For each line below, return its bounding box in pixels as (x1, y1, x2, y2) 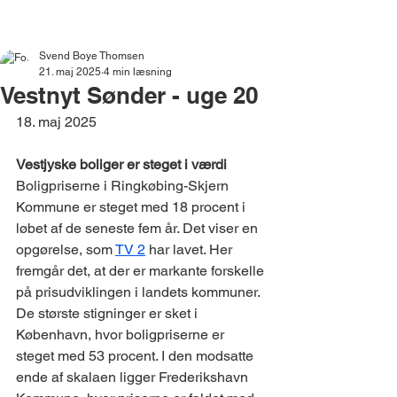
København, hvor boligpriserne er (16, 326, 228, 343)
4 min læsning (104, 66, 172, 78)
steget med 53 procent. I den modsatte (16, 347, 257, 364)
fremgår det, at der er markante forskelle (16, 262, 268, 279)
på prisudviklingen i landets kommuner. (16, 284, 263, 300)
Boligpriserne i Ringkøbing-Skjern (16, 177, 232, 194)
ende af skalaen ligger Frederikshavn (16, 369, 252, 385)
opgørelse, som (16, 241, 115, 258)
